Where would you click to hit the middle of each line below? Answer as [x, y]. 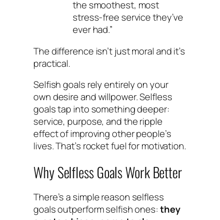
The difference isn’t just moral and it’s [109, 51]
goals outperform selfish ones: [97, 209]
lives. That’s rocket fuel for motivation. [110, 146]
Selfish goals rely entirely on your [101, 85]
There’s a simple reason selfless [99, 197]
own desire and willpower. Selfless [103, 97]
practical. [52, 63]
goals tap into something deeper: [101, 109]
